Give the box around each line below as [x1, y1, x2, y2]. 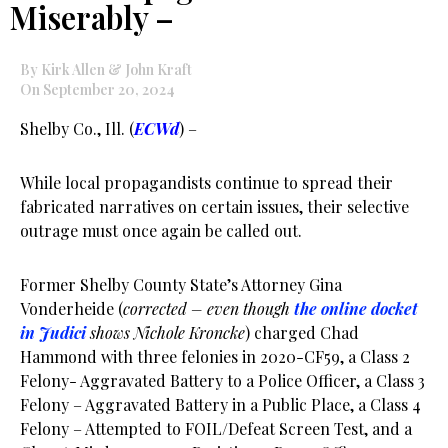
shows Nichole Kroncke [86, 322, 245, 343]
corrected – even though [123, 298, 294, 319]
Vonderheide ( [20, 298, 123, 319]
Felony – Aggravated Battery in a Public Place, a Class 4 [20, 394, 421, 415]
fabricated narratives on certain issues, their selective [20, 196, 409, 217]
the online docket [294, 298, 418, 319]
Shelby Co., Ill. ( [20, 118, 134, 139]
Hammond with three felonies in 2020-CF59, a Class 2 [20, 346, 410, 367]
